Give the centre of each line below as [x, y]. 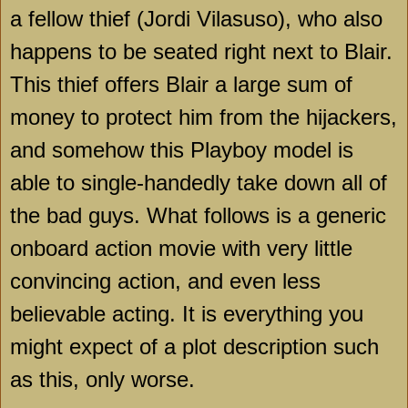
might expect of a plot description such [194, 347]
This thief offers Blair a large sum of [181, 85]
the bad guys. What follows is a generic [198, 216]
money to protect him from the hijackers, [204, 117]
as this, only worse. [102, 380]
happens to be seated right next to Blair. [201, 52]
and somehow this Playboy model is [182, 150]
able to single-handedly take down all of [199, 183]
